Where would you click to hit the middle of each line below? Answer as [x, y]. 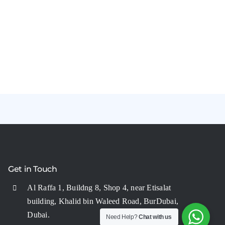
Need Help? [123, 217]
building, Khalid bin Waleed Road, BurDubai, [103, 201]
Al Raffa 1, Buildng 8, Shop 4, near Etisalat [99, 188]
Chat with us [155, 217]
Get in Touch [33, 169]
